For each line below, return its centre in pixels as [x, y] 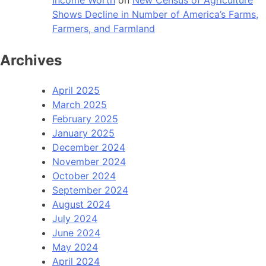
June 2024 [76, 232]
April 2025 [76, 90]
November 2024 [89, 161]
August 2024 [81, 204]
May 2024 [75, 247]
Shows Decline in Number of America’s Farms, [155, 14]
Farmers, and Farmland [104, 28]
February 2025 [85, 118]
